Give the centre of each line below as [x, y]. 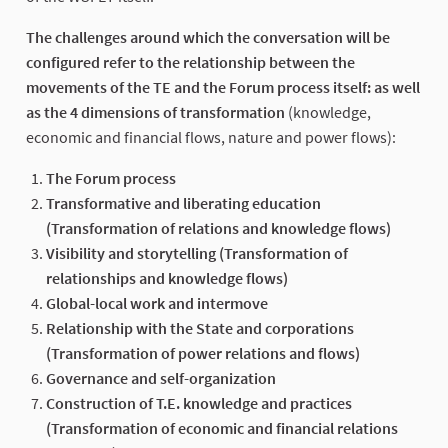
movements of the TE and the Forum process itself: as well [223, 86]
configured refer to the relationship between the [190, 61]
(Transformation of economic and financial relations [222, 427]
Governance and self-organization [161, 377]
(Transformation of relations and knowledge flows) [218, 227]
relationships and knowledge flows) [167, 277]
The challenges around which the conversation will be [208, 36]
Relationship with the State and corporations [200, 327]
